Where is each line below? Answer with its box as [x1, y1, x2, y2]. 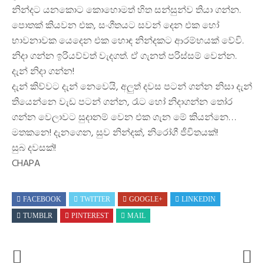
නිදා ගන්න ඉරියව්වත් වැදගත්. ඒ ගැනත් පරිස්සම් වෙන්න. [12, 49, 237, 64]
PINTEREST [71, 212, 108, 220]
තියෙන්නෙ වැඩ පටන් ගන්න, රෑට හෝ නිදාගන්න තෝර [12, 95, 233, 110]
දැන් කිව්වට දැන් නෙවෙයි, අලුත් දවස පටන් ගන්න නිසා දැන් [12, 80, 252, 95]
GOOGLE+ [129, 195, 163, 203]
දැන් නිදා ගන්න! [12, 64, 74, 80]
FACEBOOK [23, 195, 61, 203]
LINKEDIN [181, 195, 216, 203]
